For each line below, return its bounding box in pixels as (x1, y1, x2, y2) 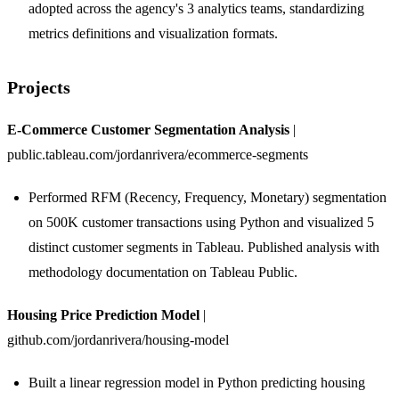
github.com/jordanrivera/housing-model (7, 331, 229, 347)
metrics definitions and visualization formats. (28, 25, 278, 41)
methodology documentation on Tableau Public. (28, 264, 297, 280)
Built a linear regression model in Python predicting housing (28, 374, 365, 390)
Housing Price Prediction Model (7, 306, 199, 322)
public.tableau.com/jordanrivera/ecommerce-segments (7, 146, 308, 162)
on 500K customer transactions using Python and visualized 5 (28, 214, 374, 230)
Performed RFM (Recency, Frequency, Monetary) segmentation (28, 189, 387, 205)
